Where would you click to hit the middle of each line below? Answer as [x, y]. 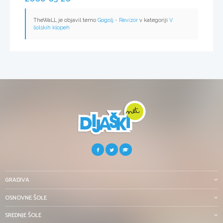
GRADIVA [17, 180]
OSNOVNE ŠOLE [26, 198]
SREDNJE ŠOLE [23, 216]
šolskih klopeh [52, 28]
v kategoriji [154, 20]
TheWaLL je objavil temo [65, 20]
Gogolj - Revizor [118, 20]
